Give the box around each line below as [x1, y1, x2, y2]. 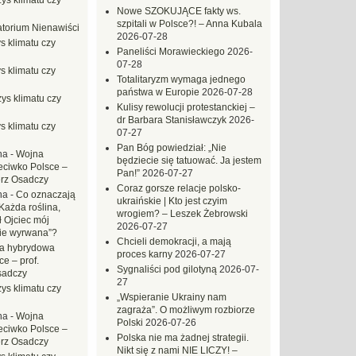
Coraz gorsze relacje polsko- [117, 183, 241, 194]
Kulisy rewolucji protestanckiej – [117, 102, 255, 113]
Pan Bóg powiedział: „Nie [117, 142, 226, 153]
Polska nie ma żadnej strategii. [117, 332, 249, 343]
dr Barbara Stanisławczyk [117, 114, 226, 126]
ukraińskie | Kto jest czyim [117, 195, 227, 207]
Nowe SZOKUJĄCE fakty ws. [117, 6, 241, 17]
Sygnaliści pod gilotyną [117, 264, 217, 275]
